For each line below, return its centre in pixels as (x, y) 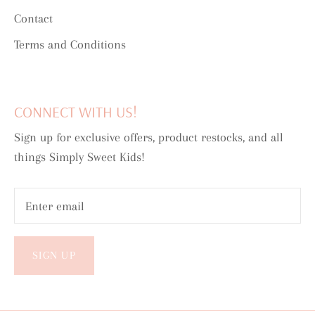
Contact (33, 19)
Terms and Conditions (70, 45)
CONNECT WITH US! (76, 112)
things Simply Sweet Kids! (79, 157)
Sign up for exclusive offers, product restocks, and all (149, 137)
